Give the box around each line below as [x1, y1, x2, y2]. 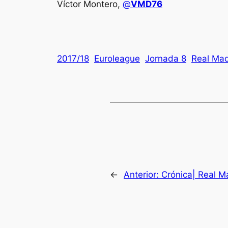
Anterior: [124, 169, 161, 180]
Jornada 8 [145, 53, 186, 64]
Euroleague [94, 53, 140, 64]
